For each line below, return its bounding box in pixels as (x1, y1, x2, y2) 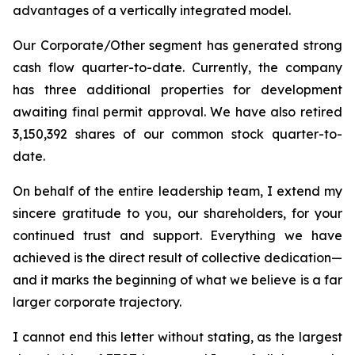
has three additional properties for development (13, 81, 342, 97)
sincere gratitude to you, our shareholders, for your (13, 204, 342, 221)
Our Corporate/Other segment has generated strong (13, 36, 342, 53)
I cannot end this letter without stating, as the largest (13, 328, 342, 345)
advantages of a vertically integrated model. (13, 2, 291, 18)
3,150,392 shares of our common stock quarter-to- (13, 125, 342, 142)
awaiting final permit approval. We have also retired (13, 103, 342, 120)
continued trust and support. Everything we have (13, 227, 342, 243)
